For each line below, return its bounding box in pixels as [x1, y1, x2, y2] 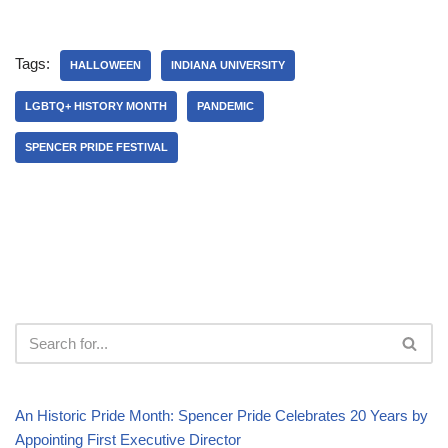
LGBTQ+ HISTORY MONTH [25, 99, 167, 112]
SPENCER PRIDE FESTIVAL [25, 140, 168, 153]
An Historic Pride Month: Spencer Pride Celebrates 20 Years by [15, 406, 428, 424]
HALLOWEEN [70, 58, 141, 71]
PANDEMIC [197, 99, 254, 112]
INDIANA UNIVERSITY [171, 58, 285, 71]
